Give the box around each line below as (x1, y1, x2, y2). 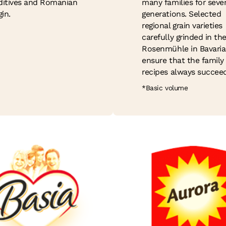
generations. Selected (142, 9, 221, 19)
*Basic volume (142, 84, 188, 92)
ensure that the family (142, 55, 224, 66)
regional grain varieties (142, 21, 222, 31)
